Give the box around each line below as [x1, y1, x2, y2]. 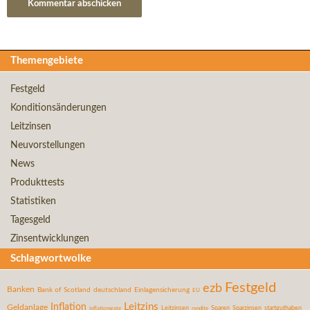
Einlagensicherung [134, 286, 190, 294]
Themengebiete [10, 55, 83, 66]
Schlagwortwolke [10, 253, 91, 264]
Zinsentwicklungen [10, 234, 89, 244]
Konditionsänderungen [10, 103, 107, 113]
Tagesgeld [10, 215, 51, 226]
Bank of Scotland [37, 286, 91, 294]
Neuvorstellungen [10, 140, 85, 151]
